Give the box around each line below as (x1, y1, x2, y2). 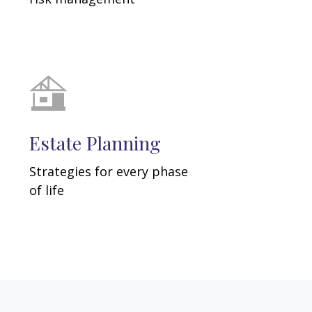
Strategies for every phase (29, 163, 189, 180)
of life (29, 182, 65, 199)
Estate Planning (29, 130, 162, 156)
